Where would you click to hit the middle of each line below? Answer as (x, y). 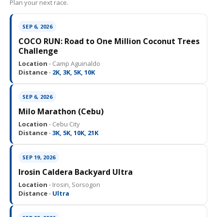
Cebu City (65, 124)
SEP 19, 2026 (39, 157)
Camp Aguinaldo (76, 64)
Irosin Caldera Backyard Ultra (76, 172)
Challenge (38, 51)
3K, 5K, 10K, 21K (75, 133)
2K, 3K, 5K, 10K (73, 72)
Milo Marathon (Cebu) (61, 112)
